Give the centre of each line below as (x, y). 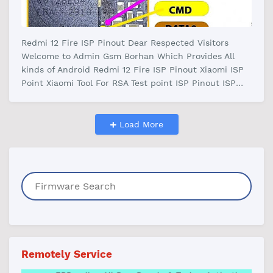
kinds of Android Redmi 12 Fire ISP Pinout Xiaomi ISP (133, 69)
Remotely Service (67, 254)
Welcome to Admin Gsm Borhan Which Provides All (128, 56)
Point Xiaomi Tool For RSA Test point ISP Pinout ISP (129, 83)
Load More (140, 124)
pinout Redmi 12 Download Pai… (89, 96)
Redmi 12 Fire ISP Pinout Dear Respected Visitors (125, 43)
